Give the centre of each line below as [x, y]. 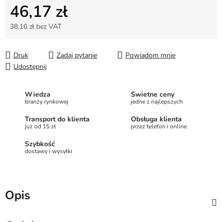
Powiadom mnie [150, 55]
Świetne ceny [153, 94]
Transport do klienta [57, 119]
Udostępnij [30, 67]
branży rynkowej [47, 101]
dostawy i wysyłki [49, 151]
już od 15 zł [40, 126]
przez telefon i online [159, 126]
